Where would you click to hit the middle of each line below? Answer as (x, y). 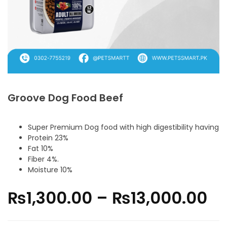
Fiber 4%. (43, 159)
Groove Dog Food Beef (65, 98)
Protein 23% (48, 138)
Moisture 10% (50, 170)
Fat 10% (41, 149)
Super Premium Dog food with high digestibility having (123, 127)
